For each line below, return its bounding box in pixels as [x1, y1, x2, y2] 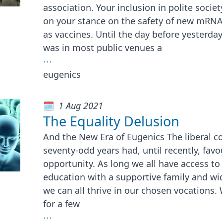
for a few [43, 197, 80, 210]
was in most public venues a [43, 41, 162, 54]
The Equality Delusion [43, 111, 179, 130]
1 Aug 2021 [58, 99, 103, 111]
